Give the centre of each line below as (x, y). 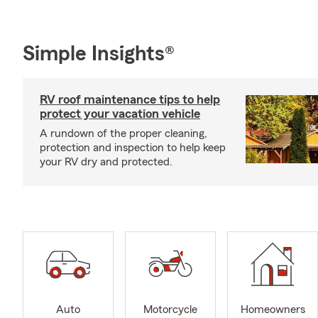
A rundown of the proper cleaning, (124, 133)
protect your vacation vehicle (120, 114)
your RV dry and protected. (106, 162)
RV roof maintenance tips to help (130, 99)
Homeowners (273, 310)
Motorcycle (170, 310)
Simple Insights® (99, 54)
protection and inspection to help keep (133, 148)
